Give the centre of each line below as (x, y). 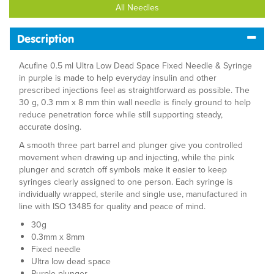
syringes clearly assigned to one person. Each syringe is (126, 182)
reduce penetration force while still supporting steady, (121, 115)
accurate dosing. (50, 127)
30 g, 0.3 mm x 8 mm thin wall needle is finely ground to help (135, 102)
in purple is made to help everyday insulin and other (118, 78)
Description (46, 39)
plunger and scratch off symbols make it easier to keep (123, 170)
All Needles (137, 8)
